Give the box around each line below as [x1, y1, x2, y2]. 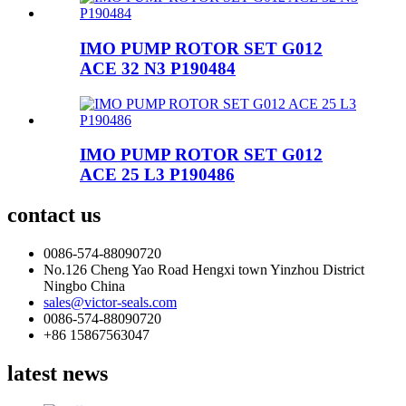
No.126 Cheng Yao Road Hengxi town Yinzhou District [43, 262, 364, 278]
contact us [7, 203, 101, 227]
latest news [7, 362, 108, 386]
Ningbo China [43, 278, 125, 295]
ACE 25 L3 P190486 [80, 165, 235, 185]
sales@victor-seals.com [43, 295, 177, 311]
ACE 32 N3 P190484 [80, 58, 236, 78]
